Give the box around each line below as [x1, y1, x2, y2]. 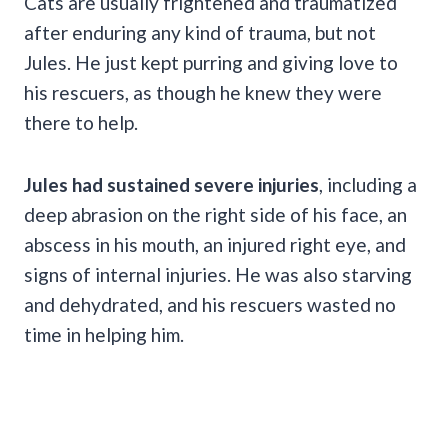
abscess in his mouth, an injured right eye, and [24, 232, 406, 256]
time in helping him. [24, 322, 188, 346]
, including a [319, 172, 417, 196]
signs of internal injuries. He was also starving [24, 262, 412, 286]
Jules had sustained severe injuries [24, 172, 319, 196]
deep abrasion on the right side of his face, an [24, 202, 407, 226]
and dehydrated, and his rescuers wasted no [24, 292, 396, 316]
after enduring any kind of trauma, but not [24, 20, 376, 44]
